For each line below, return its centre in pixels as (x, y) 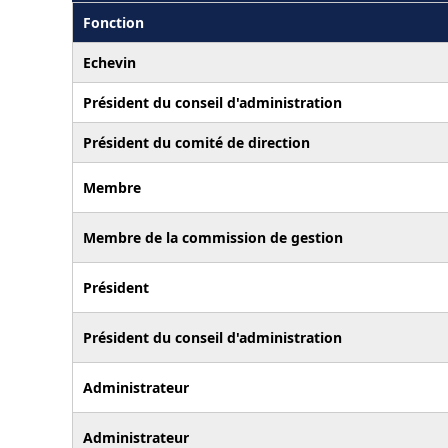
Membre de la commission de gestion (213, 237)
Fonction (113, 22)
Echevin (109, 62)
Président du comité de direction (196, 142)
